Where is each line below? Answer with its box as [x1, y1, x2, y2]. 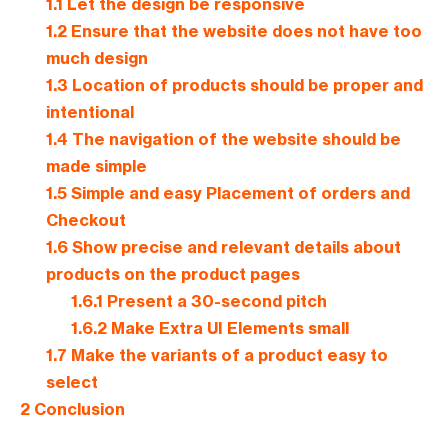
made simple [45, 156, 147, 177]
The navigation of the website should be [67, 129, 401, 150]
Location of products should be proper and [67, 75, 423, 96]
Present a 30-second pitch [103, 291, 328, 312]
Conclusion [30, 399, 125, 420]
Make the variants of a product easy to [66, 345, 388, 366]
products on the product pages [45, 264, 300, 285]
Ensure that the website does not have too [66, 21, 422, 42]
